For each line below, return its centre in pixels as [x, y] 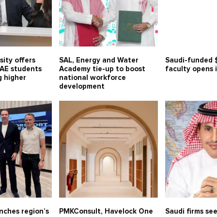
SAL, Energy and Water [99, 61]
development [82, 87]
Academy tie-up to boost [102, 69]
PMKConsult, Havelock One [106, 212]
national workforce [92, 78]
